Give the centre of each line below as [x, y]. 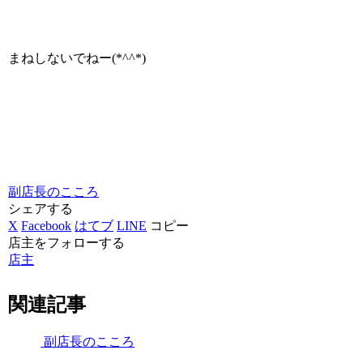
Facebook [47, 225]
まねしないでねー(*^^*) [77, 58]
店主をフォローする [67, 242]
